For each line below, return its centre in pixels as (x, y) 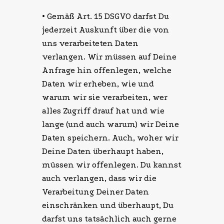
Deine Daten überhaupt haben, (103, 151)
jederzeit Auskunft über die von (105, 30)
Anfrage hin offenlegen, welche (107, 70)
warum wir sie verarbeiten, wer (105, 97)
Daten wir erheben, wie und (98, 84)
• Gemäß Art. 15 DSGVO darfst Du (105, 16)
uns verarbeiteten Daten (90, 43)
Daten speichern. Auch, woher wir (110, 138)
